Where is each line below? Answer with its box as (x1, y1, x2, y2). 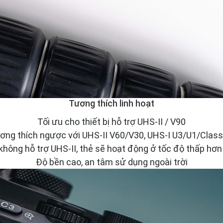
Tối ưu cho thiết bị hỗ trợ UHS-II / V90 (37, 116, 186, 127)
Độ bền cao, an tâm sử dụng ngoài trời (35, 157, 188, 168)
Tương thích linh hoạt (69, 98, 154, 109)
